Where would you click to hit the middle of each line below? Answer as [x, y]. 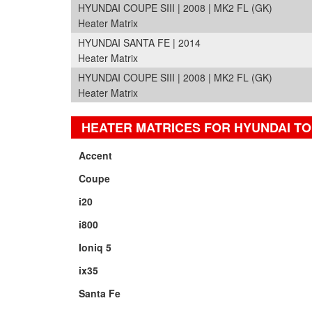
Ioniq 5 [95, 247]
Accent [96, 155]
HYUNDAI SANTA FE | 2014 [139, 42]
